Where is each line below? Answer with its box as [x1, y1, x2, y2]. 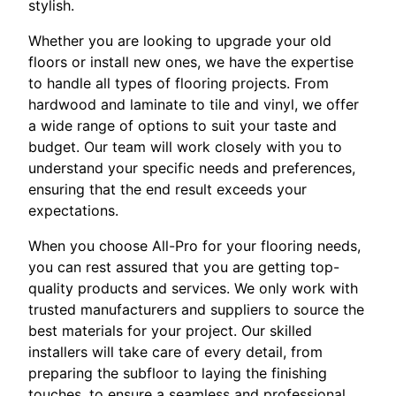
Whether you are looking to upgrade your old [28, 31, 331, 49]
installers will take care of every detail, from [28, 342, 323, 361]
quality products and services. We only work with [28, 278, 358, 297]
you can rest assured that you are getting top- [28, 257, 339, 276]
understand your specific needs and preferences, [28, 158, 355, 177]
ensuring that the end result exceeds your [28, 179, 307, 198]
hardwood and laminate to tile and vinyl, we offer [28, 95, 359, 113]
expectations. [28, 201, 118, 219]
